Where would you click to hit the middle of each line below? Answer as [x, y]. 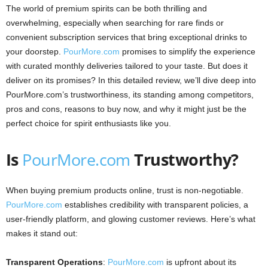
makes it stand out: [42, 233]
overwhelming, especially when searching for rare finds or [115, 22]
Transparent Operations [54, 262]
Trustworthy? [186, 159]
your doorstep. [35, 51]
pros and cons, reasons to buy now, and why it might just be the [126, 109]
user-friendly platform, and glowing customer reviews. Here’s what [131, 219]
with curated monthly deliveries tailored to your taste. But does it [127, 66]
